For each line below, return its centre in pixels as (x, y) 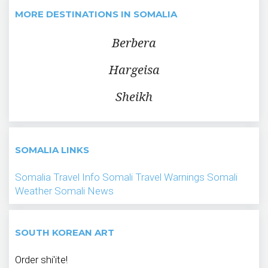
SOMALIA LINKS (52, 150)
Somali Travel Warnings (153, 177)
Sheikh (134, 96)
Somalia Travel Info (57, 177)
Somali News (84, 191)
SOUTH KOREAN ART (65, 232)
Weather (33, 191)
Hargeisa (134, 69)
